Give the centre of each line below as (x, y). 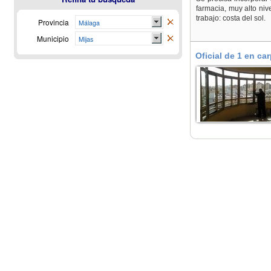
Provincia (54, 22)
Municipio (53, 38)
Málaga (89, 23)
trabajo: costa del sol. (231, 18)
